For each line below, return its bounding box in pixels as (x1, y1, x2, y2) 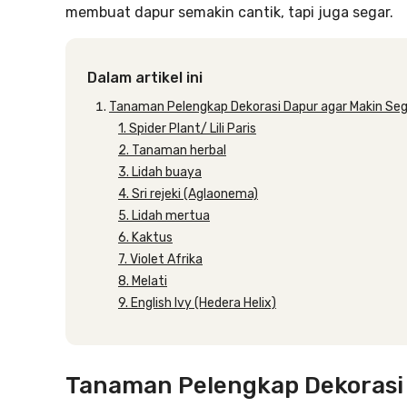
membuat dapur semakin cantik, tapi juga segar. (65, 4, 393, 21)
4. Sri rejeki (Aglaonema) (118, 186, 258, 202)
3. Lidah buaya (118, 164, 202, 180)
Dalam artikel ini (87, 69, 203, 86)
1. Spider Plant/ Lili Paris (118, 121, 256, 136)
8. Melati (118, 273, 167, 289)
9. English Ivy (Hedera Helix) (118, 295, 276, 311)
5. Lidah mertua (118, 208, 210, 223)
